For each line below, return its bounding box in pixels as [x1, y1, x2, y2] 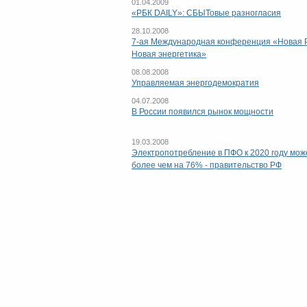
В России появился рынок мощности [132, 107, 273, 116]
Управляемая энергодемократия [132, 78, 259, 88]
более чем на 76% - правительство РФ [132, 160, 282, 170]
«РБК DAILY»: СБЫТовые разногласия [132, 8, 281, 18]
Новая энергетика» [132, 49, 206, 59]
